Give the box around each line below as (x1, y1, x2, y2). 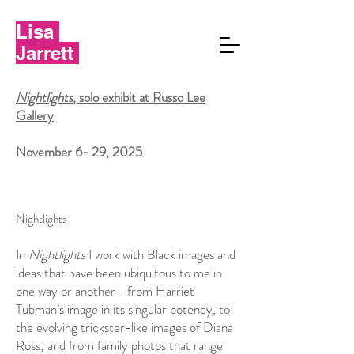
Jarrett (16, 42, 79, 64)
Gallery (16, 106, 54, 125)
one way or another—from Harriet (16, 281, 194, 300)
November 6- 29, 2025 (16, 142, 142, 161)
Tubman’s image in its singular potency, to (16, 299, 230, 318)
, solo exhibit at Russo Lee (73, 88, 205, 107)
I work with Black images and (85, 245, 235, 264)
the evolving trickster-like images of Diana (16, 318, 233, 337)
